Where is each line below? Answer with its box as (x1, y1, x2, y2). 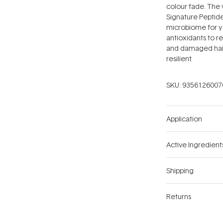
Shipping (166, 166, 194, 175)
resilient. (166, 54, 193, 63)
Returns (166, 192, 191, 201)
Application (166, 114, 202, 123)
